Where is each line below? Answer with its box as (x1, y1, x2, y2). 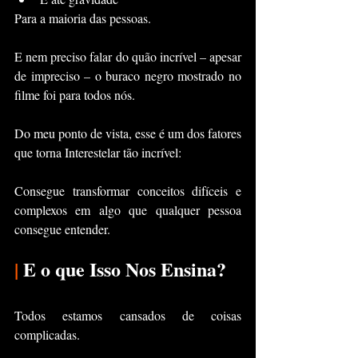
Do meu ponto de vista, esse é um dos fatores (14, 125, 241, 141)
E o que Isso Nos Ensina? (18, 255, 226, 283)
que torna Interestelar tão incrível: (14, 144, 181, 161)
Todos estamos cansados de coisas (14, 307, 241, 324)
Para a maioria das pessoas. (14, 10, 151, 26)
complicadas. (14, 326, 80, 343)
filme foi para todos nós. (14, 86, 135, 103)
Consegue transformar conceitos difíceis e (14, 182, 241, 199)
